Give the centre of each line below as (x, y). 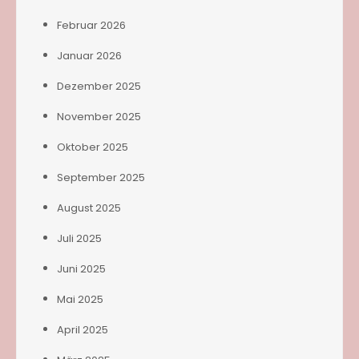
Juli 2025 (79, 238)
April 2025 (83, 329)
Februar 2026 (91, 25)
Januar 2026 (89, 55)
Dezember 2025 (99, 86)
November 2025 (99, 116)
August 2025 (89, 208)
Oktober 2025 (93, 147)
